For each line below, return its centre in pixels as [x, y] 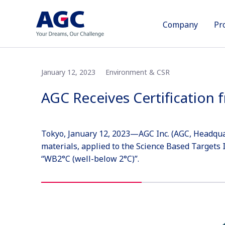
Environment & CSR [137, 72]
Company [180, 25]
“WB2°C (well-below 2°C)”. [90, 159]
